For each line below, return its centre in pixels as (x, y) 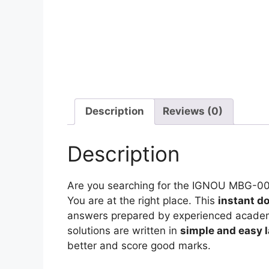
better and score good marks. (139, 246)
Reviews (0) (193, 111)
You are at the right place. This (143, 201)
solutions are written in (124, 231)
